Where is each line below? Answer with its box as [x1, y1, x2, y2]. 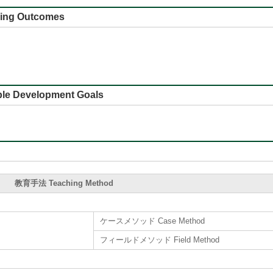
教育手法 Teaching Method [14, 179, 113, 188]
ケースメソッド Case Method [100, 216, 205, 225]
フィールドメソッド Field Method [100, 235, 219, 244]
